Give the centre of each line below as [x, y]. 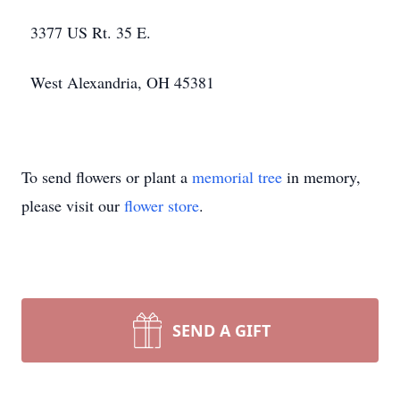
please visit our [73, 205]
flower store [162, 205]
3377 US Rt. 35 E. [91, 32]
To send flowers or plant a [107, 177]
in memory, [321, 177]
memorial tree [237, 177]
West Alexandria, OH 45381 [122, 82]
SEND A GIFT [221, 330]
